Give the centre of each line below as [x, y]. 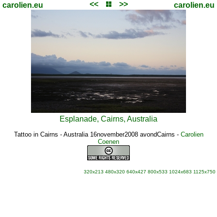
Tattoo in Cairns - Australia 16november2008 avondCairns [94, 134]
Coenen [108, 142]
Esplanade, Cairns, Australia [108, 119]
